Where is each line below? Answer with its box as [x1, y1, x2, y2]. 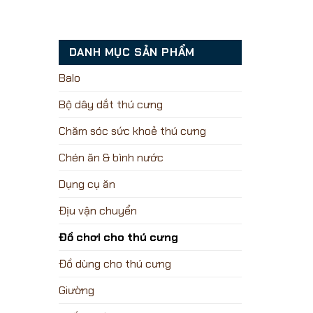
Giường [58, 282, 94, 298]
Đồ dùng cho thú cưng [58, 256, 171, 271]
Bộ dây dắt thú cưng [58, 96, 163, 112]
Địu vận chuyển [58, 203, 137, 218]
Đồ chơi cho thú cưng [58, 229, 178, 245]
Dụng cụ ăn [58, 176, 115, 191]
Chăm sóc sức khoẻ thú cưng [58, 123, 206, 138]
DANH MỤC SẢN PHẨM [68, 44, 196, 59]
